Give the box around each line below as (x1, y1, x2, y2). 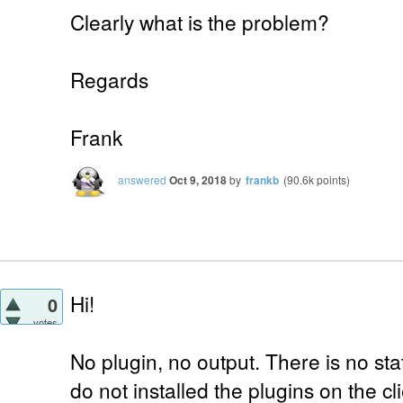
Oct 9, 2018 (169, 171, 227, 188)
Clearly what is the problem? (70, 6, 329, 36)
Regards (70, 64, 148, 94)
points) (314, 171, 350, 187)
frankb (246, 171, 279, 188)
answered (118, 171, 166, 187)
